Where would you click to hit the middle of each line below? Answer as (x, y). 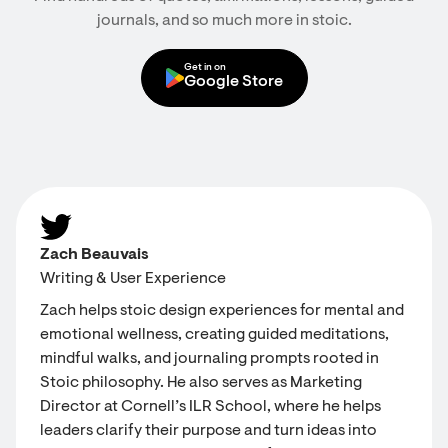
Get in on (204, 68)
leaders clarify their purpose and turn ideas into (208, 431)
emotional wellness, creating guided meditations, (214, 335)
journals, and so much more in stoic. (224, 21)
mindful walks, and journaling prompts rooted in (209, 359)
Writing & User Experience (133, 279)
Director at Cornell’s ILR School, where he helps (210, 407)
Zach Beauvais (94, 255)
